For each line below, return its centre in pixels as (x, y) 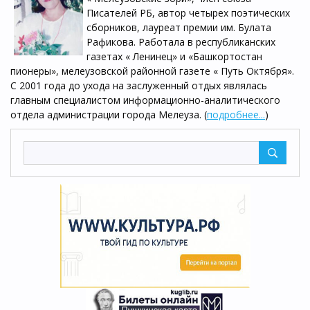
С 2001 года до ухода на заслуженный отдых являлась (139, 85)
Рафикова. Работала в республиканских (181, 42)
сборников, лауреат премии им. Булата (179, 27)
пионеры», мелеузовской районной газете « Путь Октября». (152, 71)
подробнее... (236, 115)
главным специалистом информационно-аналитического (145, 100)
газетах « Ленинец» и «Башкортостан (174, 56)
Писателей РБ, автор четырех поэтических (188, 13)
